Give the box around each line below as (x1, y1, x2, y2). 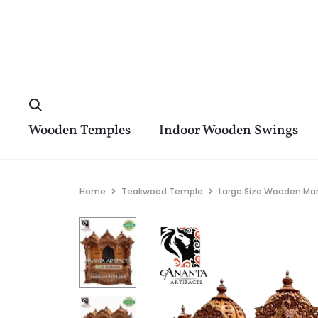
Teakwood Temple (121, 185, 203, 197)
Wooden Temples (28, 121, 131, 140)
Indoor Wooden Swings (159, 121, 298, 140)
